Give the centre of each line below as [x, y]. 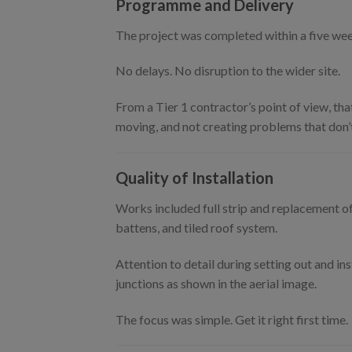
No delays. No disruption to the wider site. [228, 71]
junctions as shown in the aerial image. [216, 283]
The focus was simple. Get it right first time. [232, 319]
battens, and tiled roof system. [196, 227]
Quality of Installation [194, 177]
